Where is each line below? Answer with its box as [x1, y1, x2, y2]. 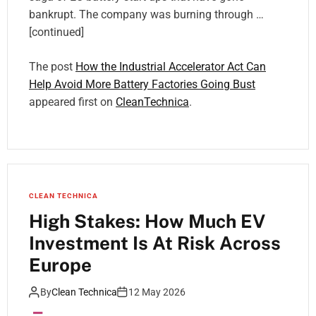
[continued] [29, 25, 84, 39]
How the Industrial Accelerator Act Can [75, 60, 266, 74]
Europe [29, 254, 92, 276]
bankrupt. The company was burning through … [29, 8, 264, 22]
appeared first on [29, 95, 116, 109]
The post [29, 60, 75, 74]
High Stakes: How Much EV [29, 210, 265, 233]
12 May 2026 [128, 286, 186, 298]
